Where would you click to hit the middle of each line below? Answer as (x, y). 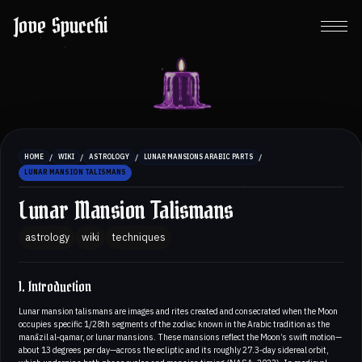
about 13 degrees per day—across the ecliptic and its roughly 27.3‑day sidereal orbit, (174, 349)
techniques (138, 237)
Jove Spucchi (61, 26)
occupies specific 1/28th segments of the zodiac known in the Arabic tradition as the (174, 324)
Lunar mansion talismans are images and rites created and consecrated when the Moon (178, 311)
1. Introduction (55, 287)
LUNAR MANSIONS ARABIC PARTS (198, 157)
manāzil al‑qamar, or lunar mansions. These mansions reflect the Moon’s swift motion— (180, 337)
